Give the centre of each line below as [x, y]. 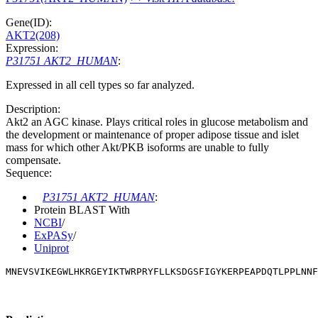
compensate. [33, 160]
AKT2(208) [33, 35]
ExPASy [54, 235]
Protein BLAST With [82, 209]
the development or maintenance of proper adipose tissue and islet [152, 134]
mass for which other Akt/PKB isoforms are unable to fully [137, 147]
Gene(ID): [29, 22]
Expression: [32, 48]
